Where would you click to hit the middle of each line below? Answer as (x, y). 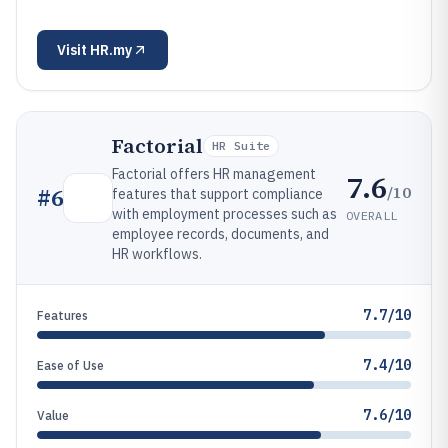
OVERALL (372, 215)
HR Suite (241, 145)
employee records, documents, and (220, 234)
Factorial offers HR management (214, 174)
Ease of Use (70, 365)
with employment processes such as (224, 214)
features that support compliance (217, 194)
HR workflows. (157, 254)
